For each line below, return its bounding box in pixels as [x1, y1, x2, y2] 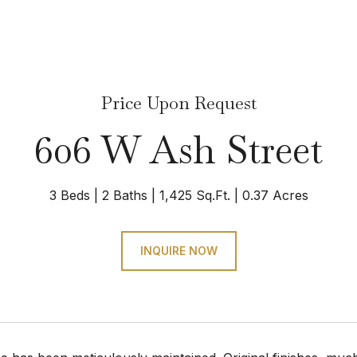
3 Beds [49, 187, 90, 203]
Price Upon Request [100, 92, 257, 114]
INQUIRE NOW [139, 244, 218, 257]
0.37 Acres [241, 187, 308, 203]
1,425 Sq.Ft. [159, 187, 230, 203]
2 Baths [101, 187, 147, 203]
